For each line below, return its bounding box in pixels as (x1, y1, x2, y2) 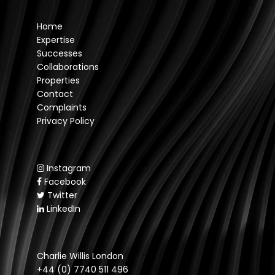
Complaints (37, 101, 87, 114)
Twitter (47, 189, 77, 202)
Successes (37, 47, 82, 60)
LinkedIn (47, 203, 80, 215)
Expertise (37, 34, 75, 47)
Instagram (47, 162, 91, 175)
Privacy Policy (37, 115, 95, 128)
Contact (37, 88, 73, 101)
